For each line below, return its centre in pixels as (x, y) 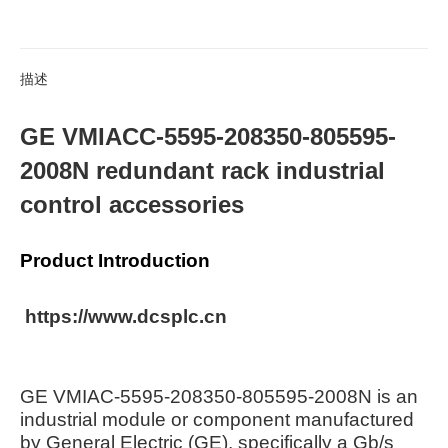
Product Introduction (117, 260)
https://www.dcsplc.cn (126, 316)
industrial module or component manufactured (217, 419)
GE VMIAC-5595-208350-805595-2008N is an (219, 396)
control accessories (132, 204)
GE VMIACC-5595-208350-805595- (208, 136)
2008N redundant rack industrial (202, 170)
